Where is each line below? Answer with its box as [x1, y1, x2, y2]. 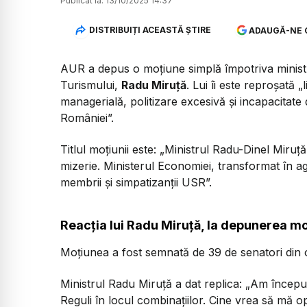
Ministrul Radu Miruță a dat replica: [60, 276, 245, 291]
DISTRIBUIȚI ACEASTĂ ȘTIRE [88, 25, 211, 36]
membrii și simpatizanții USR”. [60, 175, 212, 190]
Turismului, [60, 77, 121, 92]
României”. [60, 110, 114, 125]
